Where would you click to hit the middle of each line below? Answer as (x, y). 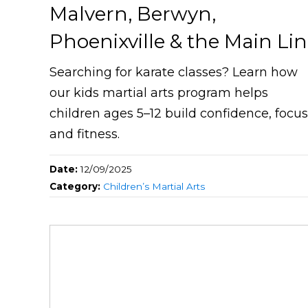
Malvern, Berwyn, (133, 14)
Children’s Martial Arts (154, 187)
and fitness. (85, 134)
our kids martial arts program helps (159, 93)
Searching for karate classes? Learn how (174, 73)
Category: (76, 187)
